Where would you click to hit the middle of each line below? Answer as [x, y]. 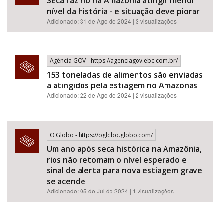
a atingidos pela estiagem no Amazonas [122, 85]
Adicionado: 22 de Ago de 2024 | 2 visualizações [112, 95]
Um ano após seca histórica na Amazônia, [124, 149]
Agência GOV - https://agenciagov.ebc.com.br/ [114, 61]
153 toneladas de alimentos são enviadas [125, 75]
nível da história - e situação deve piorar [123, 11]
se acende [66, 181]
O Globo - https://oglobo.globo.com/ [101, 135]
